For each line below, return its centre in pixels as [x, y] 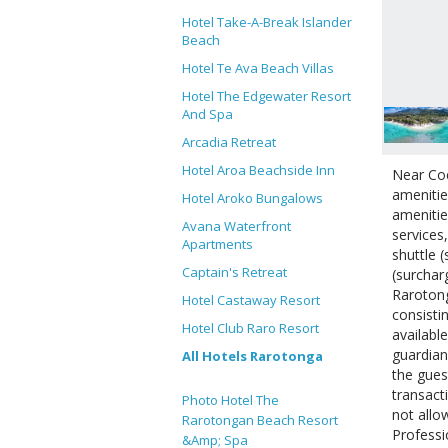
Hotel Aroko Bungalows [252, 198]
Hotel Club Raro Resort [250, 328]
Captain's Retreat [234, 272]
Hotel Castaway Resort [251, 300]
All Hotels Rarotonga [252, 356]
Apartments [217, 244]
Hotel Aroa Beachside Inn [258, 170]
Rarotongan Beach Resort [260, 420]
